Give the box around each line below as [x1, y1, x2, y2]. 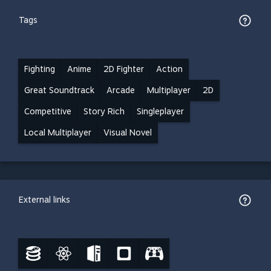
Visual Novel [103, 128, 152, 137]
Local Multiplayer [24, 128, 91, 137]
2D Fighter [103, 64, 144, 74]
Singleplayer [137, 106, 184, 116]
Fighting [24, 64, 55, 74]
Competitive [24, 106, 71, 116]
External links [19, 195, 70, 204]
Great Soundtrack [24, 85, 94, 95]
